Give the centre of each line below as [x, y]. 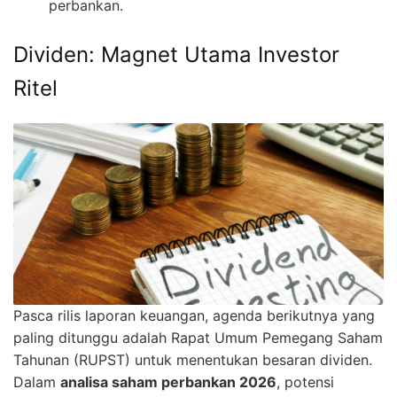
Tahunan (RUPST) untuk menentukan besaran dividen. [193, 359]
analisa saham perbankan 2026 [168, 381]
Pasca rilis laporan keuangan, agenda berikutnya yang [194, 315]
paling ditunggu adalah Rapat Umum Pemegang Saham [198, 337]
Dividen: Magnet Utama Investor [176, 55]
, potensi [305, 381]
